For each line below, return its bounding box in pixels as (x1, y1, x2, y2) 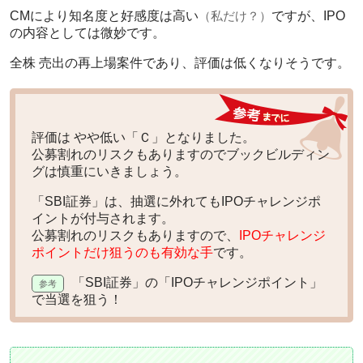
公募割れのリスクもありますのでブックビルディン (32, 147, 330, 162)
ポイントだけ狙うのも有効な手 (32, 246, 213, 260)
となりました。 (164, 130, 255, 145)
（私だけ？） (199, 9, 271, 23)
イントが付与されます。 (32, 211, 174, 226)
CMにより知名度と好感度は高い (10, 9, 199, 23)
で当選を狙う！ (32, 293, 122, 307)
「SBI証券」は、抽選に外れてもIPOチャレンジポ (32, 194, 321, 209)
